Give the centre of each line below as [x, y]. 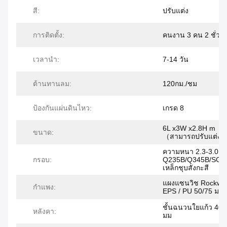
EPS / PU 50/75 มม [193, 191]
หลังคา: [45, 212]
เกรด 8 [173, 108]
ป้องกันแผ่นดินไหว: [62, 108]
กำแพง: [44, 187]
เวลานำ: [46, 60]
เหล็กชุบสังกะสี [186, 168]
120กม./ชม [180, 84]
